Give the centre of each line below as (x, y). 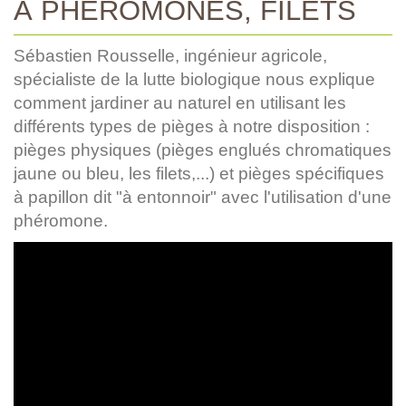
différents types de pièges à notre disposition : (192, 126)
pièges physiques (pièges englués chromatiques (203, 150)
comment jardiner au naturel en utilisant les (180, 102)
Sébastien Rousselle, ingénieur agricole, (170, 55)
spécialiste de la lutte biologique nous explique (194, 79)
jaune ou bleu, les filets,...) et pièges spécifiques (199, 173)
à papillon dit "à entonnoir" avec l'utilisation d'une (203, 197)
